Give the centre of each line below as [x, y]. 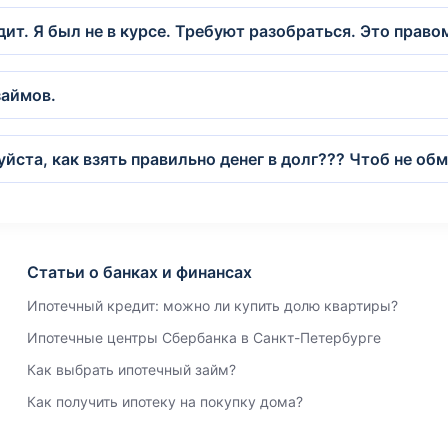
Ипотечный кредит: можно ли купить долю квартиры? [212, 305]
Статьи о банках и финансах [139, 272]
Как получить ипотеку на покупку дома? [164, 401]
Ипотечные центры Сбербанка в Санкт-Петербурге [203, 337]
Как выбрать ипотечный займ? [131, 369]
